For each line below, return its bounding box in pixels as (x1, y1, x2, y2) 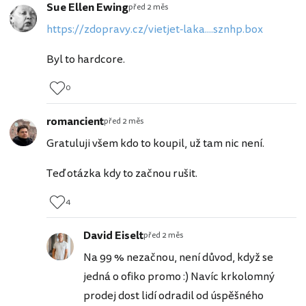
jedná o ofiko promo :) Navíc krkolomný (83, 268, 275, 286)
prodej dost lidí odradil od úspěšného (83, 288, 264, 305)
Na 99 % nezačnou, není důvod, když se (83, 249, 273, 266)
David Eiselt (83, 227, 143, 245)
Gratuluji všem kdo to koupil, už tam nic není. (46, 135, 266, 152)
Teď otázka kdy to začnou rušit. (46, 165, 197, 182)
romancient (46, 113, 104, 130)
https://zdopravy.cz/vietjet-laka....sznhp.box (46, 21, 263, 38)
